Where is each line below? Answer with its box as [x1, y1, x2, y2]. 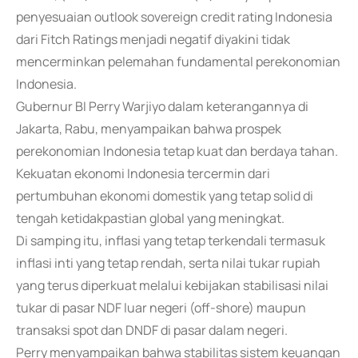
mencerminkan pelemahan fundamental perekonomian [16, 53, 340, 70]
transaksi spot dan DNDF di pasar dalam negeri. [16, 321, 288, 339]
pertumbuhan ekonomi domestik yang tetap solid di [16, 187, 313, 205]
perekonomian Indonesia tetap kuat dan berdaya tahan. [16, 142, 338, 160]
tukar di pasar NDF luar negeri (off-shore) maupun [16, 299, 306, 316]
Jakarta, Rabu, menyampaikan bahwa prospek [16, 120, 281, 137]
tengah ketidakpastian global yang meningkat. [16, 209, 284, 227]
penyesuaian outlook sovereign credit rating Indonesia [16, 8, 332, 26]
